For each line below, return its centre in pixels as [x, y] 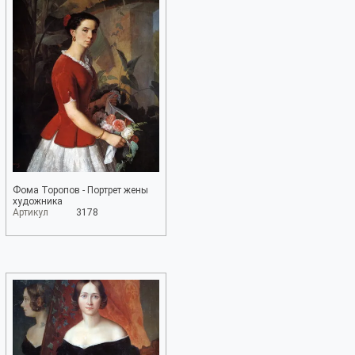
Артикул [31, 212]
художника [38, 201]
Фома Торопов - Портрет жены [80, 190]
